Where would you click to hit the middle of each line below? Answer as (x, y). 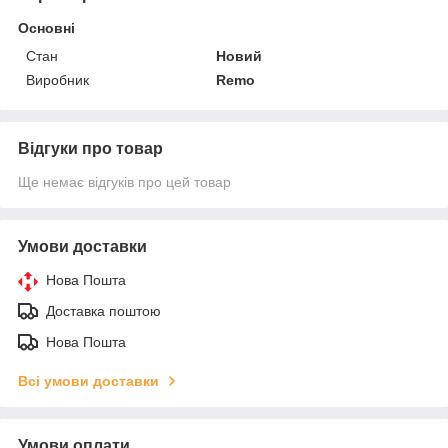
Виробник (57, 79)
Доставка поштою (103, 310)
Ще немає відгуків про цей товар (124, 181)
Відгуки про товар (90, 148)
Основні (46, 27)
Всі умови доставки (88, 380)
